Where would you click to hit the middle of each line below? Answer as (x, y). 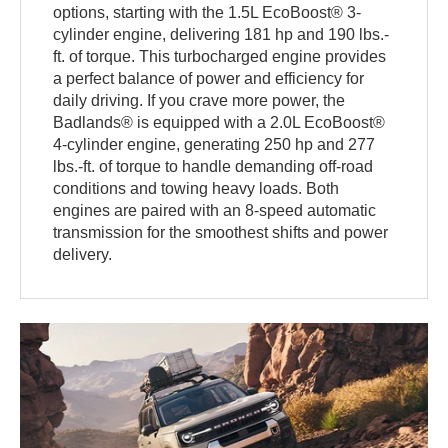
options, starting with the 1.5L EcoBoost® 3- (207, 13)
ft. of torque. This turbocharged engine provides (220, 57)
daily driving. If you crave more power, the (199, 101)
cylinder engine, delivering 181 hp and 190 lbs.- (221, 35)
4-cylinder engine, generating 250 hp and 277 (214, 145)
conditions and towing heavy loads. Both (196, 189)
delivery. (83, 255)
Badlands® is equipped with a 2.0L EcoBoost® (219, 123)
